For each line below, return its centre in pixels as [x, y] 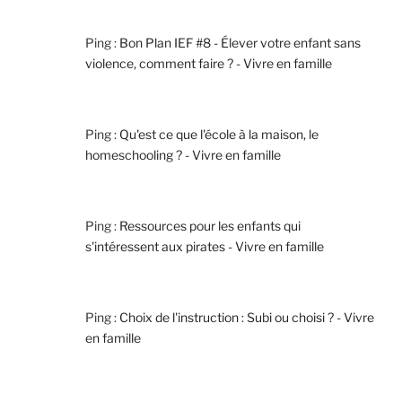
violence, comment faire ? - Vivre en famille [209, 64]
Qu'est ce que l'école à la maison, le [219, 135]
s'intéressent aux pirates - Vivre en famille [205, 247]
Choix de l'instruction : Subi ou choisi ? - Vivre [247, 318]
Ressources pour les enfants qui [210, 226]
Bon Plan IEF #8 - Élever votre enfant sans [240, 43]
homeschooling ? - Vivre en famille [183, 155]
